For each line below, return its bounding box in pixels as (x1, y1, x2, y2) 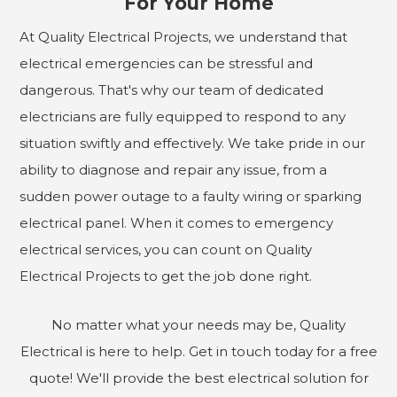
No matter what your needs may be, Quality (51, 316, 346, 334)
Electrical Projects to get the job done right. (19, 268, 313, 285)
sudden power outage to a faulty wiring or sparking (19, 188, 362, 206)
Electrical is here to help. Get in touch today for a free (19, 343, 378, 361)
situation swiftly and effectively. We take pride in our (19, 135, 366, 152)
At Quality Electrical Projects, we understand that (19, 28, 348, 46)
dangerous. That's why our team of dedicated (19, 82, 324, 99)
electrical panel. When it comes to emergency (19, 214, 334, 232)
